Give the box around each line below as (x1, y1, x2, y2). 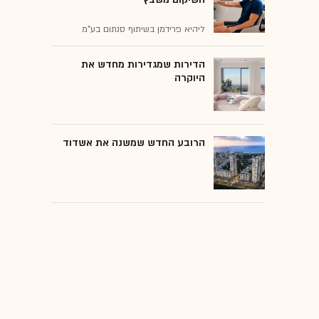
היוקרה (174, 70, 205, 85)
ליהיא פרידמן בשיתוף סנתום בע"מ (82, 23, 205, 35)
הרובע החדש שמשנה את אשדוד (63, 135, 205, 150)
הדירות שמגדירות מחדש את (81, 57, 205, 71)
